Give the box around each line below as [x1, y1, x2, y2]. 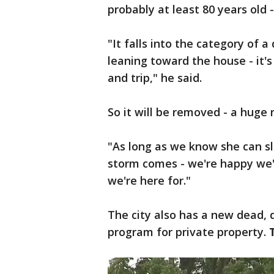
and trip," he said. [108, 70, 202, 85]
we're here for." [108, 173, 191, 188]
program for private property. [108, 224, 269, 239]
